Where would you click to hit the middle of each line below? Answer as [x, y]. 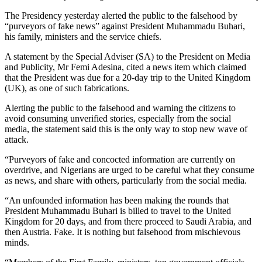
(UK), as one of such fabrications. [67, 88]
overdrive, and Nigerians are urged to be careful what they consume [130, 170]
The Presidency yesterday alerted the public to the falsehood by [121, 15]
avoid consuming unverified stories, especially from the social [118, 118]
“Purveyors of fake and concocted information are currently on [120, 159]
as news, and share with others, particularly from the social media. [126, 180]
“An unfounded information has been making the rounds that [117, 200]
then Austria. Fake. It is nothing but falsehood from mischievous [123, 232]
